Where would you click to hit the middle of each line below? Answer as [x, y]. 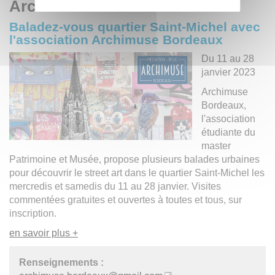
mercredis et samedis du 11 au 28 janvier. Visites [115, 186]
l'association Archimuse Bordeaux [116, 39]
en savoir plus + [44, 233]
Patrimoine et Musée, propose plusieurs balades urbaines [134, 159]
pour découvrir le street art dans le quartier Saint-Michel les [137, 172]
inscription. [33, 213]
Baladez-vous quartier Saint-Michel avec [135, 26]
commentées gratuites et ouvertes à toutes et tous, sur [126, 199]
